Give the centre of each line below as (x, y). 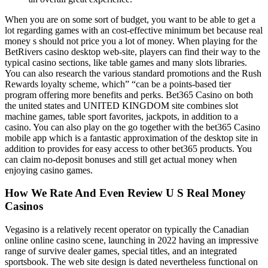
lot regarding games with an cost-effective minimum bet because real (134, 30)
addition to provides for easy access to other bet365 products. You (128, 148)
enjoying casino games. (49, 170)
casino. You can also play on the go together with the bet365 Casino (133, 127)
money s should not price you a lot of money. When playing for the (131, 41)
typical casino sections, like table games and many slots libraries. (126, 62)
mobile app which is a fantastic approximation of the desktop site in (131, 138)
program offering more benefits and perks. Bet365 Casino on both (129, 95)
